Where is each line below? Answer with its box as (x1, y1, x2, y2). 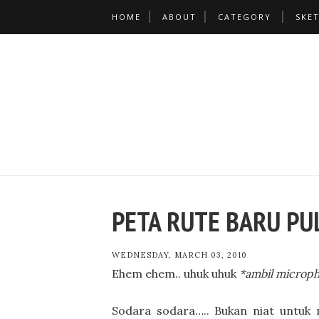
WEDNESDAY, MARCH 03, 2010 (112, 250, 247, 260)
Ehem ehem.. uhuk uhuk (112, 266, 236, 281)
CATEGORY (218, 11, 271, 22)
